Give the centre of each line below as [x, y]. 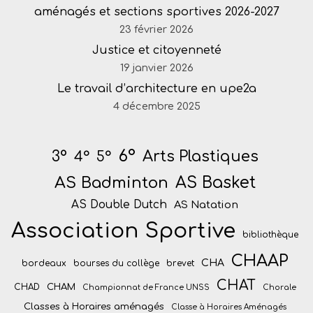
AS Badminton [111, 183]
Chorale [279, 287]
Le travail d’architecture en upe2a [156, 89]
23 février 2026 [156, 29]
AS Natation [206, 205]
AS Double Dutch [119, 205]
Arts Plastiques [200, 156]
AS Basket [215, 183]
